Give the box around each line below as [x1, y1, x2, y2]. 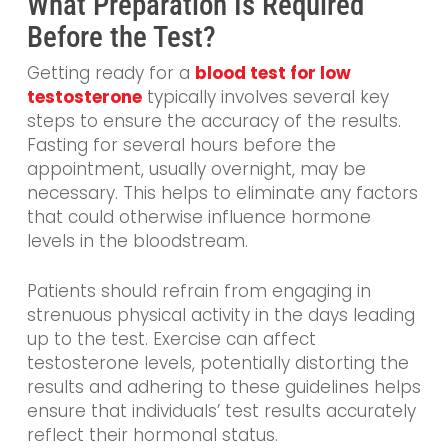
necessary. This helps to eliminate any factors [26, 181, 418, 206]
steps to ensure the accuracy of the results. [26, 109, 401, 134]
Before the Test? [26, 20, 216, 55]
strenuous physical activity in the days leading [26, 302, 415, 327]
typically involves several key [141, 85, 389, 110]
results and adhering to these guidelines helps [26, 374, 421, 399]
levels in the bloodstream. [26, 229, 248, 254]
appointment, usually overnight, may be [26, 157, 366, 182]
